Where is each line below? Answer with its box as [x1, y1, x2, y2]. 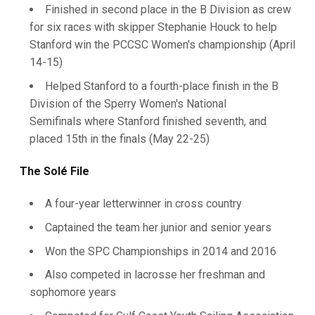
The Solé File [20, 165, 89, 178]
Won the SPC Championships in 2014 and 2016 [45, 244, 276, 258]
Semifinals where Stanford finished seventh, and [30, 115, 266, 128]
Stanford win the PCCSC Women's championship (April [30, 38, 295, 52]
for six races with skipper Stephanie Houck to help [30, 20, 277, 34]
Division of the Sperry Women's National [30, 97, 226, 110]
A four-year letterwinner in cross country [45, 197, 242, 210]
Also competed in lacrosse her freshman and [45, 268, 265, 282]
